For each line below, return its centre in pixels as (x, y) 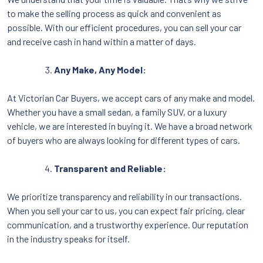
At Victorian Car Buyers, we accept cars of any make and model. (131, 97)
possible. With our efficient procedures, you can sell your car (124, 27)
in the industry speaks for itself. (68, 238)
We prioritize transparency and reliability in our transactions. (124, 196)
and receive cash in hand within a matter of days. (102, 41)
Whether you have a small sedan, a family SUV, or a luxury (117, 112)
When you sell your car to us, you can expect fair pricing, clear (126, 210)
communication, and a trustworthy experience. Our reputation (128, 224)
